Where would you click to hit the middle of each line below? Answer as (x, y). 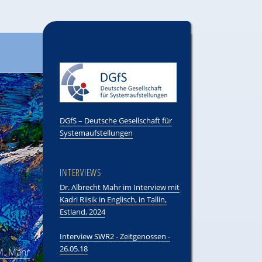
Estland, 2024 (83, 212)
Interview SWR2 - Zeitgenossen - (115, 236)
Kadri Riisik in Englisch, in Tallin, (113, 199)
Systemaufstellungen (96, 133)
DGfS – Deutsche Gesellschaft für (116, 120)
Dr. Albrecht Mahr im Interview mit (120, 187)
